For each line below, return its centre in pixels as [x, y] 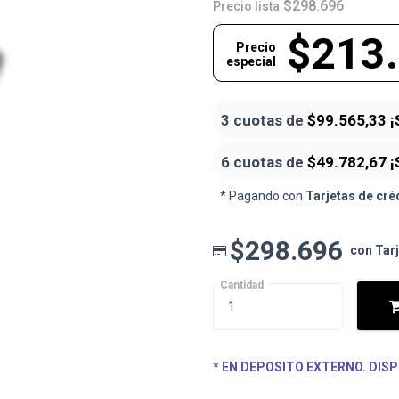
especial [251, 61]
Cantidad [242, 285]
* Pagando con [263, 196]
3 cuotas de [264, 120]
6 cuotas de [264, 162]
